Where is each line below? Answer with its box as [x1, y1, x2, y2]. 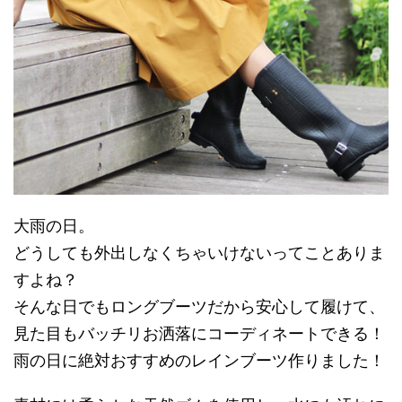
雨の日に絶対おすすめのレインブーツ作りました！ [13, 350, 385, 370]
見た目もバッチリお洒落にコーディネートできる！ [13, 323, 385, 343]
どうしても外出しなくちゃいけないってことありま [13, 242, 385, 262]
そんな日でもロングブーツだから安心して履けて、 [13, 296, 385, 316]
